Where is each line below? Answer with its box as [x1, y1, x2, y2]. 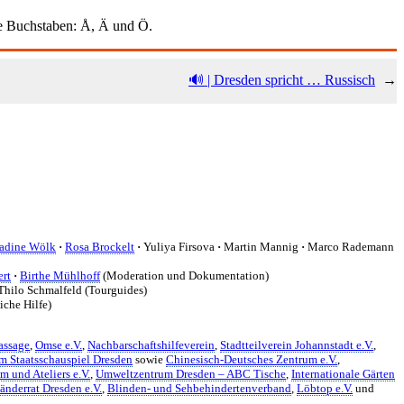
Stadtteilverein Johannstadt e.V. [220, 337, 373, 352]
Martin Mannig [221, 239, 301, 253]
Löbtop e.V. [297, 381, 353, 395]
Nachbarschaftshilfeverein [87, 337, 215, 352]
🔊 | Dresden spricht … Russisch [188, 71, 375, 87]
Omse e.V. [35, 337, 82, 352]
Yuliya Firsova [141, 239, 217, 253]
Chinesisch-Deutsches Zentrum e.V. [166, 352, 337, 366]
